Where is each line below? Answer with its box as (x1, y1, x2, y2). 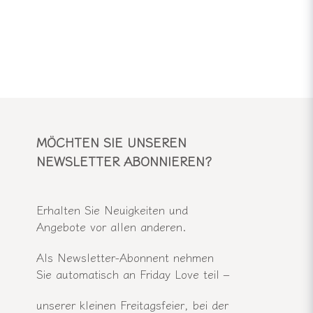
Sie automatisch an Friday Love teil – (36, 265, 229, 283)
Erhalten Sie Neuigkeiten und (36, 201, 188, 219)
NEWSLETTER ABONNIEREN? (36, 152, 212, 170)
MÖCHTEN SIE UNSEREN (36, 133, 187, 152)
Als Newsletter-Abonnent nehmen (36, 249, 214, 266)
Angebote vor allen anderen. (36, 218, 187, 235)
